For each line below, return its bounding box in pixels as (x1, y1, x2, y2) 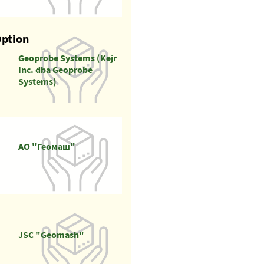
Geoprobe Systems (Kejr (18, 52, 117, 64)
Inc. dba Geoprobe (18, 64, 93, 75)
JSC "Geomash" (18, 229, 84, 240)
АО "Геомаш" (18, 140, 75, 152)
